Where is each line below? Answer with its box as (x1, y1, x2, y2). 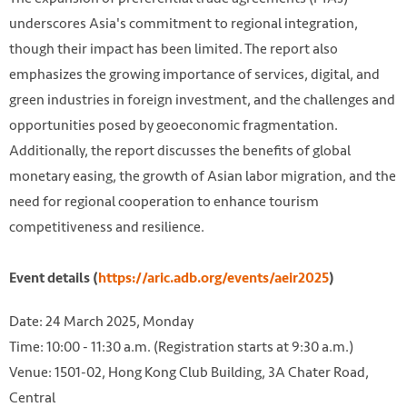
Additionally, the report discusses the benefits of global (9, 139, 351, 163)
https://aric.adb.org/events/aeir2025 (98, 269, 329, 288)
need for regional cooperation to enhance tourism (9, 190, 319, 213)
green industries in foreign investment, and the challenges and (9, 88, 395, 112)
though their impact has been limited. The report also (9, 37, 338, 61)
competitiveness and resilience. (9, 215, 204, 239)
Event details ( (9, 269, 98, 288)
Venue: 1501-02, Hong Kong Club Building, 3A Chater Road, (9, 360, 369, 383)
